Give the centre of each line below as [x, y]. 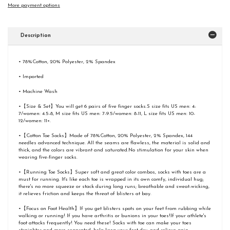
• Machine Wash [38, 91]
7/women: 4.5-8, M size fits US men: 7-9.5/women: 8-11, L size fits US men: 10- [107, 113]
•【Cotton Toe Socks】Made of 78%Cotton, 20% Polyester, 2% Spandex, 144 [106, 136]
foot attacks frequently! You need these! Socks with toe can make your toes [105, 223]
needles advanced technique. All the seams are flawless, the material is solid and [114, 143]
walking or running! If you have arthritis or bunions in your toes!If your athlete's [112, 216]
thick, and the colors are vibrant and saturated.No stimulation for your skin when [113, 150]
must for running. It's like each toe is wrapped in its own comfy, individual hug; [111, 179]
